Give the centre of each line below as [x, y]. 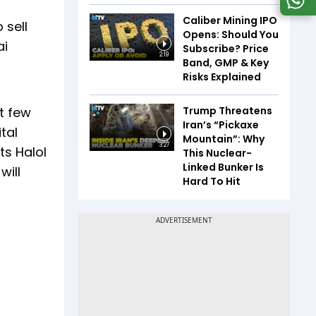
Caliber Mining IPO [230, 20]
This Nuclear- [217, 153]
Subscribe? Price [226, 48]
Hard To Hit [212, 181]
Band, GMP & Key [226, 62]
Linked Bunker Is [223, 167]
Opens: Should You [231, 34]
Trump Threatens [227, 110]
